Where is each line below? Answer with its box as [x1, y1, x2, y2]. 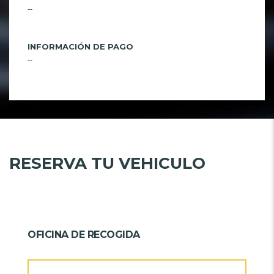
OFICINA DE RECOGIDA [28, 228, 140, 240]
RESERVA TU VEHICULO [9, 153, 206, 173]
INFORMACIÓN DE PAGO [28, 41, 133, 51]
